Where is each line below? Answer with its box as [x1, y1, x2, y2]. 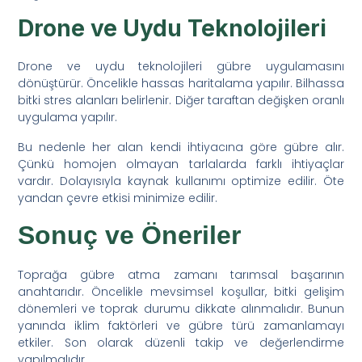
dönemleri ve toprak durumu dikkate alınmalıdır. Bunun [18, 300, 344, 317]
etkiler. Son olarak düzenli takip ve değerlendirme [18, 334, 344, 351]
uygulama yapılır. [18, 108, 118, 125]
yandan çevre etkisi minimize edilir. [18, 189, 218, 206]
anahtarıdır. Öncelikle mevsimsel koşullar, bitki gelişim [18, 283, 344, 300]
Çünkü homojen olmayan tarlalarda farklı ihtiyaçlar [18, 155, 344, 172]
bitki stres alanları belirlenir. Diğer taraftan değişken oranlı [18, 91, 344, 108]
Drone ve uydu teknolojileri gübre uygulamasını [18, 57, 344, 74]
